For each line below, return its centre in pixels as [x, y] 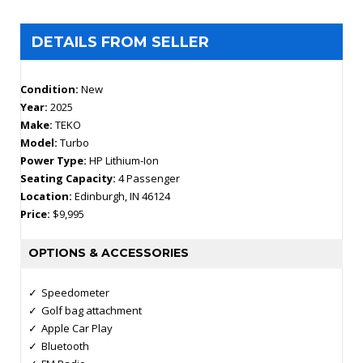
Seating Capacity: [69, 178]
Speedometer [75, 292]
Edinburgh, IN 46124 [122, 196]
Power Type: [55, 160]
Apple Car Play [77, 328]
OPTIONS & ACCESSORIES [109, 252]
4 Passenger [149, 178]
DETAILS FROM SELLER [120, 42]
